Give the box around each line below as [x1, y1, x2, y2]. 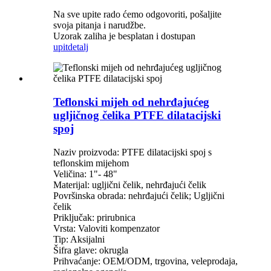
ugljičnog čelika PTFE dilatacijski [53, 109, 221, 122]
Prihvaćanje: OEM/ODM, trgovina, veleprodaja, [53, 255, 238, 266]
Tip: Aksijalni [53, 233, 105, 244]
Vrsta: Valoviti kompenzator [53, 223, 160, 233]
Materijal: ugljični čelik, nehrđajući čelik [53, 179, 206, 190]
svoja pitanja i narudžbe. [53, 20, 146, 31]
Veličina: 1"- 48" [53, 168, 117, 179]
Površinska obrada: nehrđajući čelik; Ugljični [53, 190, 224, 201]
